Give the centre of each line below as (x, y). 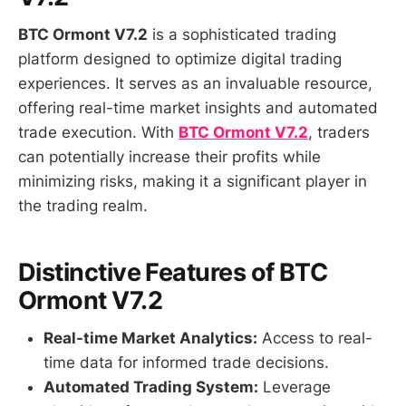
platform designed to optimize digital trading (180, 59)
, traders (339, 133)
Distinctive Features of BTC (173, 272)
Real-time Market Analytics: (150, 338)
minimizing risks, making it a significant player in (193, 182)
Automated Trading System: (151, 387)
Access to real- (315, 338)
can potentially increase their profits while (169, 157)
